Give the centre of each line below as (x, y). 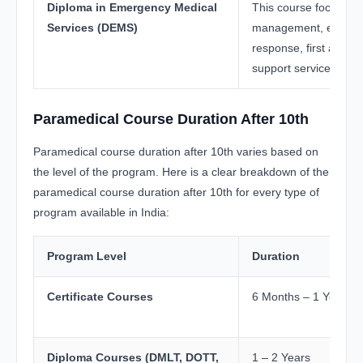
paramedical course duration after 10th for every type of (176, 192)
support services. (296, 68)
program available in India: (101, 212)
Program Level (87, 256)
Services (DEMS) (92, 28)
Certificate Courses (100, 297)
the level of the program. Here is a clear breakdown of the (181, 172)
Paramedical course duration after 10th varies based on (176, 152)
